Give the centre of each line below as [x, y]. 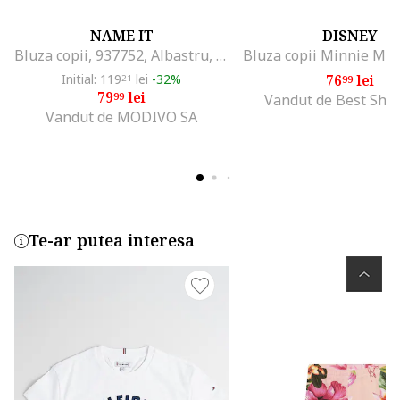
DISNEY [350, 36]
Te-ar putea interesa [112, 241]
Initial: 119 [92, 79]
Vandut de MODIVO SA [121, 117]
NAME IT [121, 36]
